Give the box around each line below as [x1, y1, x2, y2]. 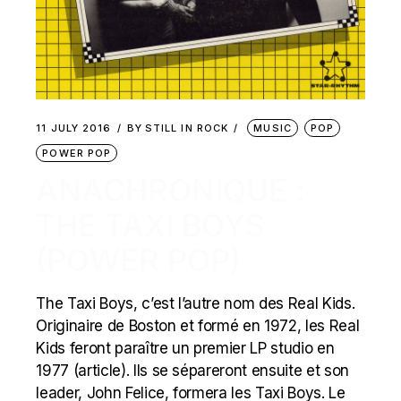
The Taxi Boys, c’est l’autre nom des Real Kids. [36, 294, 355, 312]
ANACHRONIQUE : [36, 171, 306, 209]
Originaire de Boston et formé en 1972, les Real [36, 316, 360, 335]
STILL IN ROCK [144, 121, 229, 134]
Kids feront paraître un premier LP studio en [36, 338, 335, 357]
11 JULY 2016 [36, 121, 112, 134]
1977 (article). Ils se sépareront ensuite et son [36, 361, 349, 380]
